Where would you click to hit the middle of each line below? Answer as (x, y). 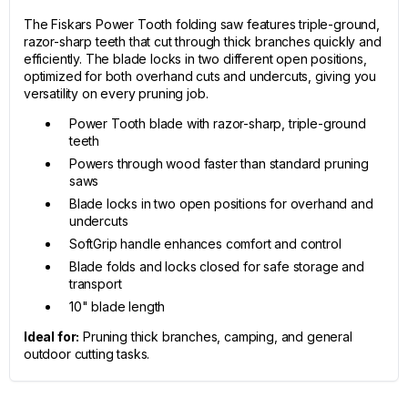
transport (96, 284)
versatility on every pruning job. (116, 93)
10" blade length (117, 306)
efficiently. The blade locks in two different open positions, (195, 59)
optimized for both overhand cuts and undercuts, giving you (200, 76)
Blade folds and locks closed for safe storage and (217, 266)
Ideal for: (52, 337)
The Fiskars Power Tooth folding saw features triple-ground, (202, 24)
